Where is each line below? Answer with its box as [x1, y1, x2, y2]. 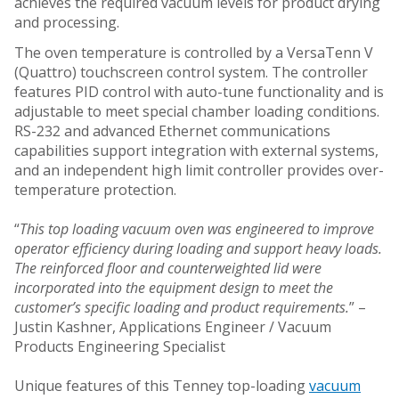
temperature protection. [14, 179, 176, 199]
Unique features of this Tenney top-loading [14, 375, 309, 395]
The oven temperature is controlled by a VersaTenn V [14, 42, 373, 62]
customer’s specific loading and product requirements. [14, 297, 349, 317]
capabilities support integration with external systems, [14, 140, 379, 160]
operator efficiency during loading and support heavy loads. [14, 238, 382, 258]
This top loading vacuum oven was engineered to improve [20, 218, 374, 239]
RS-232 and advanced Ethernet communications [14, 120, 330, 141]
